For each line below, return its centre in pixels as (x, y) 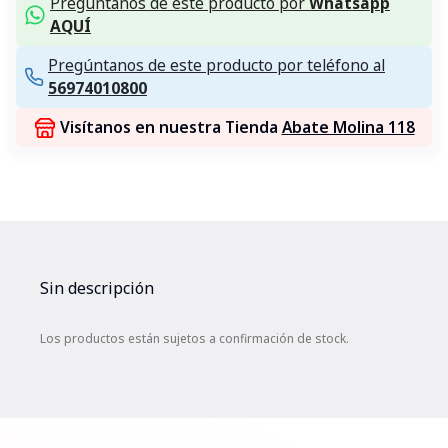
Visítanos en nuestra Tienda (170, 127)
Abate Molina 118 (348, 127)
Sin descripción (97, 288)
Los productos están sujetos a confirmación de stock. (194, 338)
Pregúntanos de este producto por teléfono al (216, 65)
